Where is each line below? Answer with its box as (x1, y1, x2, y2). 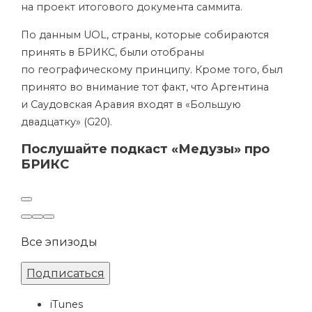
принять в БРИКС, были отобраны (21, 46, 204, 58)
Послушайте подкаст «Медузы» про (21, 141, 270, 157)
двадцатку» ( (21, 116, 87, 128)
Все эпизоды (21, 235, 97, 249)
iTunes (50, 298, 83, 311)
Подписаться (26, 267, 104, 280)
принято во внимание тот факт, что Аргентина (21, 81, 269, 93)
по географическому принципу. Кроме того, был (21, 63, 283, 76)
